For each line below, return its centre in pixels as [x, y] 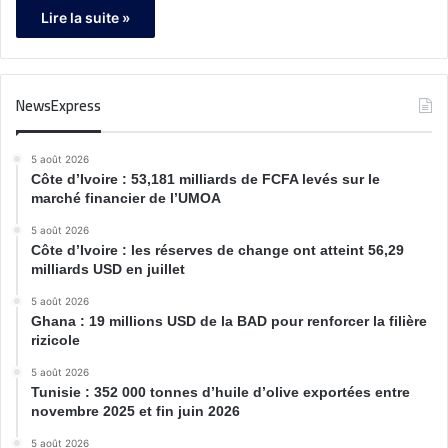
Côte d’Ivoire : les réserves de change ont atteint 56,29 [217, 250]
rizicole [55, 340]
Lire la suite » [85, 18]
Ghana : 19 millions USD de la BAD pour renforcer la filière [229, 321]
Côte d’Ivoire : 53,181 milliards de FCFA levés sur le [205, 179]
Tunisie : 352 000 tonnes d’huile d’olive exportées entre [220, 392]
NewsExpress [58, 106]
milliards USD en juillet [108, 269]
